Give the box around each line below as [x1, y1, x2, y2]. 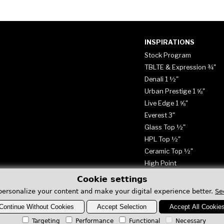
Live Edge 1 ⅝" [144, 98, 188, 107]
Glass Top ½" [144, 122, 185, 131]
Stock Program [144, 50, 191, 59]
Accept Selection [97, 203, 146, 210]
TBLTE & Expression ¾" [144, 62, 216, 71]
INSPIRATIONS [144, 38, 194, 46]
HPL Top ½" [144, 134, 180, 143]
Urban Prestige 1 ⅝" [144, 86, 205, 95]
